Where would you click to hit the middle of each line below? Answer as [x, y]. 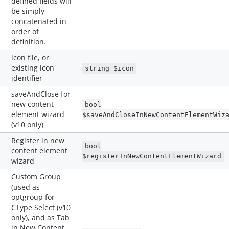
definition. [29, 42]
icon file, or [30, 58]
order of [25, 31]
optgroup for [33, 197]
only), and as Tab [40, 217]
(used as [26, 187]
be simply [28, 11]
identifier [27, 78]
